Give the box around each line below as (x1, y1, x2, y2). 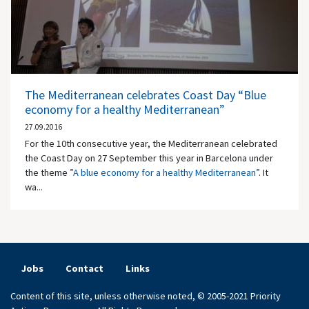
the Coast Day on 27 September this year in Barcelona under (25, 151, 273, 164)
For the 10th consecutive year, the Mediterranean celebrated (25, 137, 277, 150)
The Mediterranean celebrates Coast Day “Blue (25, 86, 266, 103)
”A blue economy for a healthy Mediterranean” (70, 166, 259, 179)
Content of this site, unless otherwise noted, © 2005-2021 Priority (10, 290, 281, 303)
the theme (25, 166, 70, 179)
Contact (66, 262, 103, 275)
